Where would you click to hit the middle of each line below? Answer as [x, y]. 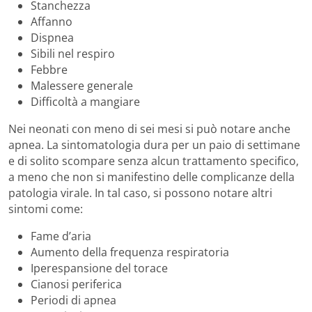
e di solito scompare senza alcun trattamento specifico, [154, 161]
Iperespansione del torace [99, 268]
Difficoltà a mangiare [85, 101]
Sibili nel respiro [73, 53]
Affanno [52, 21]
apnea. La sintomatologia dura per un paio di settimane [154, 145]
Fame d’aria [61, 236]
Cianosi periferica [76, 284]
